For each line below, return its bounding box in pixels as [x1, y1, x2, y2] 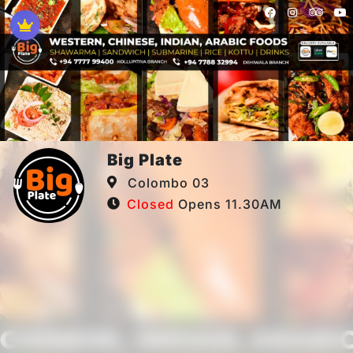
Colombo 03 [124, 175, 210, 191]
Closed [127, 196, 174, 213]
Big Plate [107, 150, 183, 170]
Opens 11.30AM [174, 196, 282, 213]
